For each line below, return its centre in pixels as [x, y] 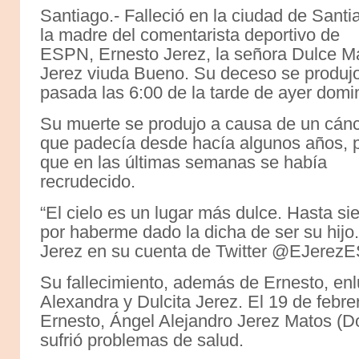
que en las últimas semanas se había [184, 162]
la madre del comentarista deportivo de [190, 34]
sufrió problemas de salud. [142, 340]
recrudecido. [88, 181]
